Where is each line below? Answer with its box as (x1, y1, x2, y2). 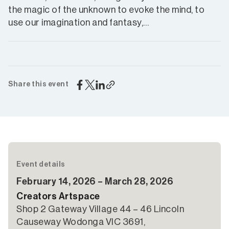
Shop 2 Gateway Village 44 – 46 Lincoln (16, 204, 184, 214)
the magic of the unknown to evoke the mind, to (8, 5, 204, 14)
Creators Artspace (16, 192, 100, 201)
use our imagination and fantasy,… (8, 18, 149, 27)
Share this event (8, 81, 68, 88)
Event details (16, 161, 65, 168)
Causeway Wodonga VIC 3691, (16, 217, 145, 226)
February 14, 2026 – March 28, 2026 (16, 177, 173, 186)
